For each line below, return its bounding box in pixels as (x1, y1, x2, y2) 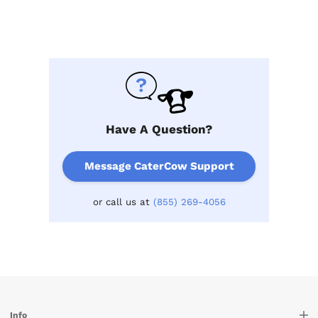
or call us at (92, 197, 153, 208)
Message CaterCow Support (84, 159, 234, 172)
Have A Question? (106, 121, 212, 136)
